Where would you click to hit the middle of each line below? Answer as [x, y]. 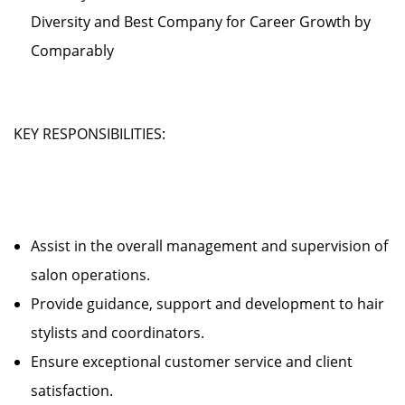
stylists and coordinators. [125, 333]
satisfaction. [79, 391]
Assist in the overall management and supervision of [209, 246]
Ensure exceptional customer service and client [192, 362]
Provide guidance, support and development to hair [207, 304]
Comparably [72, 51]
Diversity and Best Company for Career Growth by [201, 22]
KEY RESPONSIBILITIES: [89, 134]
